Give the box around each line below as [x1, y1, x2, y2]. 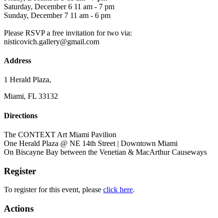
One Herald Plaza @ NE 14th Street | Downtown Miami [4, 139, 178, 147]
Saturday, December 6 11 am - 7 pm [4, 2, 114, 11]
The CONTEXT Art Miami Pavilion [4, 130, 116, 139]
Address [4, 56, 31, 65]
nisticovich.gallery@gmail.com [4, 37, 99, 46]
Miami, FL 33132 [4, 92, 58, 101]
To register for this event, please [4, 185, 103, 194]
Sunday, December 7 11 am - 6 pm [4, 11, 110, 19]
